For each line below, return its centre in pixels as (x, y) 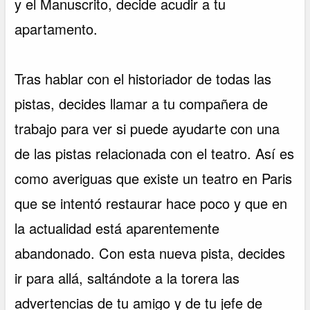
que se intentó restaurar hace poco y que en (151, 203)
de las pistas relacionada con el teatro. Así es (155, 154)
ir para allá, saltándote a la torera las (127, 278)
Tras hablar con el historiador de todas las (143, 79)
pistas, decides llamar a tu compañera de (142, 104)
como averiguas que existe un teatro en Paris (154, 179)
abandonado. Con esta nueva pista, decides (150, 253)
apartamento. (56, 29)
